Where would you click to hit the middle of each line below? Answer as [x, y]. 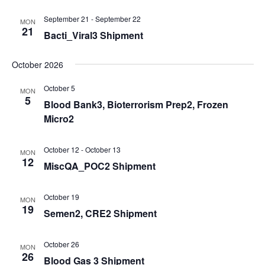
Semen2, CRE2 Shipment [100, 213]
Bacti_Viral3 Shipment [93, 35]
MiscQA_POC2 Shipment [99, 166]
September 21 [66, 18]
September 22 [118, 18]
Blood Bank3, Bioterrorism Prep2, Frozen [136, 104]
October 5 [59, 88]
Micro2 [59, 118]
